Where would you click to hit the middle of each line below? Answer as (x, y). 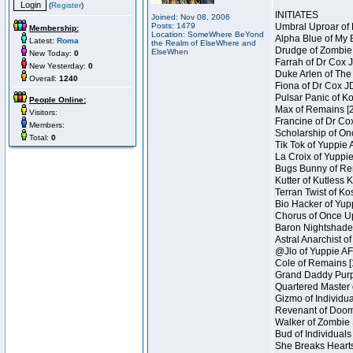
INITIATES (297, 15)
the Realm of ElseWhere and (204, 43)
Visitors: (42, 112)
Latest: (42, 41)
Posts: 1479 (173, 26)
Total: (39, 137)
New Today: (50, 53)
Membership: (54, 28)
